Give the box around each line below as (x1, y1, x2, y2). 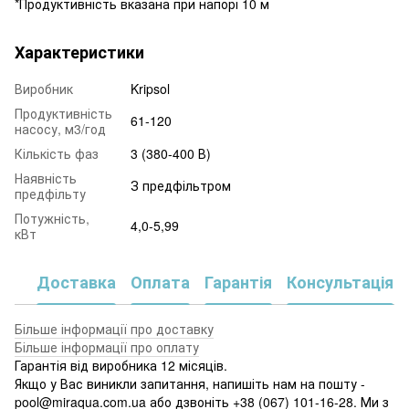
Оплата (131, 270, 190, 294)
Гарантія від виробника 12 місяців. (15, 355, 227, 374)
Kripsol (131, 79, 170, 98)
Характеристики (15, 39, 144, 64)
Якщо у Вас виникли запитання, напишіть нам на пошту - (15, 373, 365, 393)
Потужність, (15, 208, 89, 227)
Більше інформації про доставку (15, 319, 214, 338)
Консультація (287, 270, 393, 294)
